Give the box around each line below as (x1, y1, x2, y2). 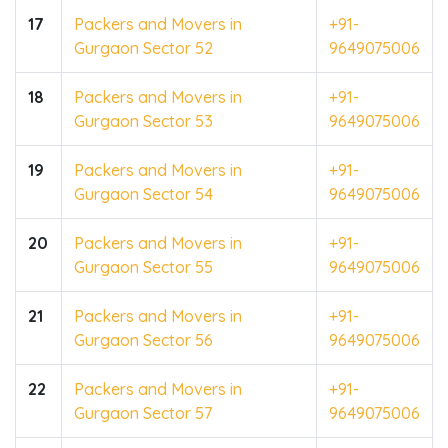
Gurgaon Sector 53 (74, 110, 213, 131)
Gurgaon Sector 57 (74, 402, 212, 423)
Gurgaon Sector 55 (74, 256, 213, 277)
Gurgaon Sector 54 (74, 183, 213, 204)
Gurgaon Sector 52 (74, 37, 213, 58)
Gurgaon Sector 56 (74, 329, 213, 350)
